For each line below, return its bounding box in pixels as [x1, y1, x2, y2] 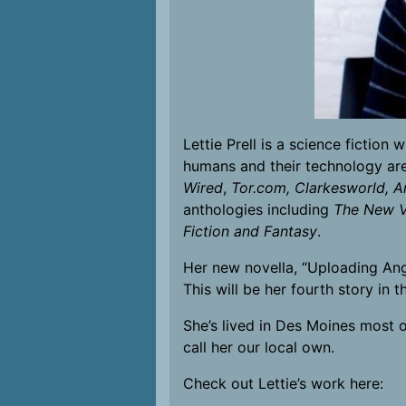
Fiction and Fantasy [183, 222, 317, 240]
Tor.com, [231, 179, 290, 197]
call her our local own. [183, 338, 334, 356]
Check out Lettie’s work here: [183, 374, 383, 392]
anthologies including [183, 200, 333, 218]
